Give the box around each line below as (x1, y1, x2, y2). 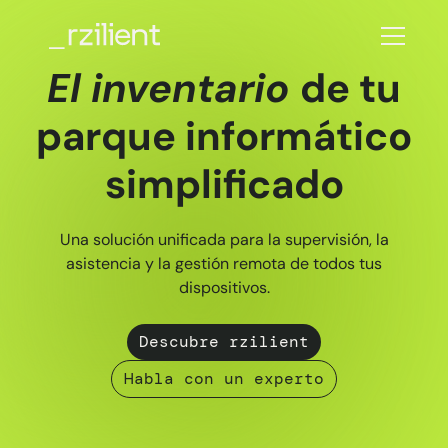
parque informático (36, 110, 412, 162)
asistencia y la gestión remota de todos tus (66, 253, 382, 274)
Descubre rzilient (139, 331, 309, 352)
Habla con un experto (124, 368, 324, 389)
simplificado (104, 158, 344, 210)
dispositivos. (178, 277, 270, 298)
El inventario (47, 62, 300, 114)
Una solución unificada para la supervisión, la (59, 229, 389, 250)
